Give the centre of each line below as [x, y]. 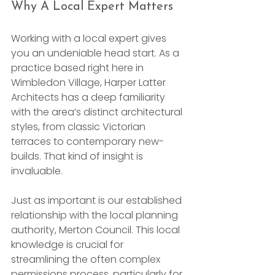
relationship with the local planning [96, 215]
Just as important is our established [98, 200]
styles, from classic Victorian [79, 126]
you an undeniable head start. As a [96, 53]
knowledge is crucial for [68, 244]
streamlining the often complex [87, 259]
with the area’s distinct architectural [98, 112]
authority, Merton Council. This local [97, 230]
